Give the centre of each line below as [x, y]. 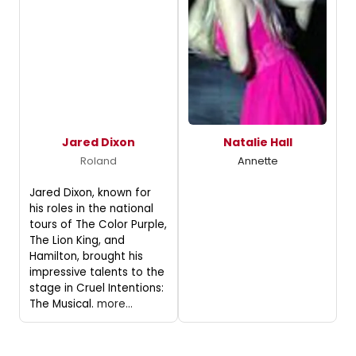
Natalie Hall [257, 142]
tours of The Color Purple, [98, 224]
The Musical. [63, 304]
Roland [99, 161]
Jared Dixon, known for [90, 192]
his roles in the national [91, 208]
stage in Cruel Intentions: [97, 288]
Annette [257, 161]
